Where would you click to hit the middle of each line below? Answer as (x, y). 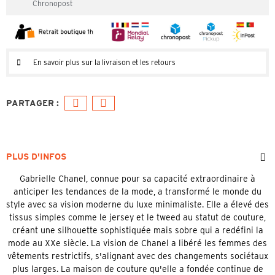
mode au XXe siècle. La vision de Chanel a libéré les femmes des (137, 243)
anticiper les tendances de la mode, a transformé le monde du (137, 191)
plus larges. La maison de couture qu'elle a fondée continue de (137, 269)
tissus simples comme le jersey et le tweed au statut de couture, (137, 217)
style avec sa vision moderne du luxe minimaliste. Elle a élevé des (137, 204)
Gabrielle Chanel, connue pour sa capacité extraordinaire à (137, 178)
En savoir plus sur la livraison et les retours (104, 62)
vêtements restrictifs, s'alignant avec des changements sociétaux (137, 256)
